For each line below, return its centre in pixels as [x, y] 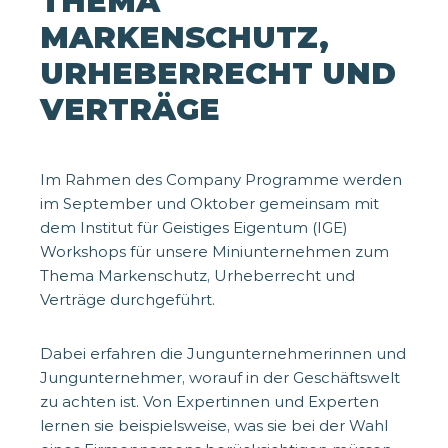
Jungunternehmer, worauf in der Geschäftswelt [220, 377]
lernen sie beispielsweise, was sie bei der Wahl [214, 425]
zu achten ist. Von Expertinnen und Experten [209, 401]
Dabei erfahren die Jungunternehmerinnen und [223, 353]
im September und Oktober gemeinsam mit [209, 203]
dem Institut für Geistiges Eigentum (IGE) [194, 227]
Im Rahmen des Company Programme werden [221, 179]
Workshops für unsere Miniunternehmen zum [214, 251]
